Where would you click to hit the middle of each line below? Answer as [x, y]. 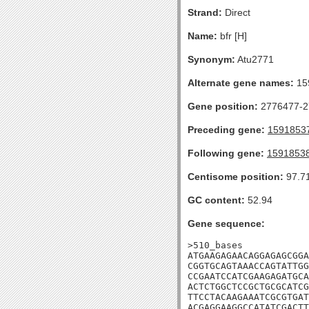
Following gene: [226, 153]
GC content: [216, 200]
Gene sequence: [226, 223]
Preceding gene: [226, 130]
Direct [236, 12]
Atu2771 [255, 59]
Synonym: [211, 59]
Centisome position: [236, 177]
